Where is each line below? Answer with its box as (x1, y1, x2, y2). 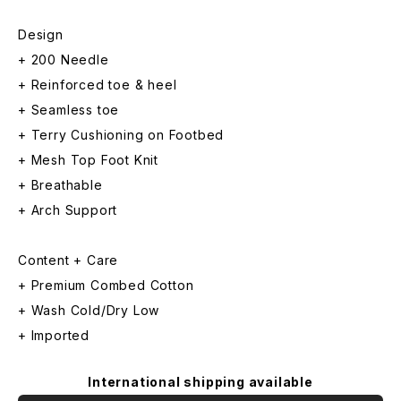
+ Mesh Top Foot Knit (18, 152, 158, 167)
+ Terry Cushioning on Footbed (18, 127, 225, 142)
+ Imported (18, 328, 90, 343)
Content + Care (18, 252, 119, 268)
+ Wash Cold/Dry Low (18, 303, 160, 318)
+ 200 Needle (18, 52, 109, 67)
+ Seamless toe (18, 102, 120, 117)
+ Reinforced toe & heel (18, 77, 177, 92)
